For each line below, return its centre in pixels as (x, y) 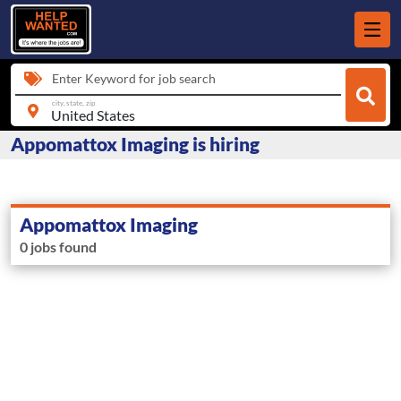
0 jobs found (58, 247)
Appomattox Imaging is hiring (135, 144)
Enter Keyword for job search (134, 78)
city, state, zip (73, 102)
